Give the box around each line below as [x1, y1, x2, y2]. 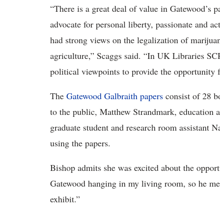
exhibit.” [50, 193, 80, 205]
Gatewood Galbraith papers [66, 90, 163, 102]
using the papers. [50, 137, 110, 149]
